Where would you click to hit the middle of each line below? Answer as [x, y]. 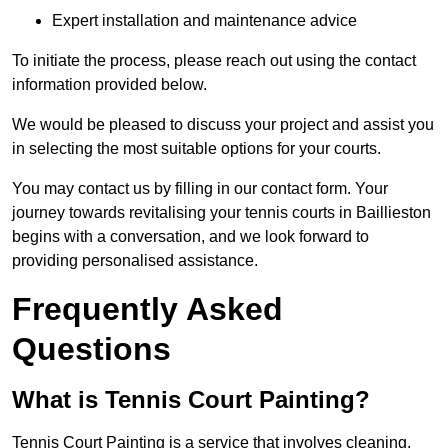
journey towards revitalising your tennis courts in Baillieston [221, 213]
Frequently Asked [147, 309]
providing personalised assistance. [135, 261]
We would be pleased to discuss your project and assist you [223, 125]
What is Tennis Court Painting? [191, 400]
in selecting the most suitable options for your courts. [196, 149]
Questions [91, 349]
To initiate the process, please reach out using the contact [214, 61]
